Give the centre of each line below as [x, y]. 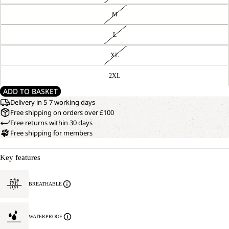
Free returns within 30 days [51, 123]
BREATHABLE [45, 184]
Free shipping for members [51, 133]
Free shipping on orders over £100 [62, 112]
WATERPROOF [45, 216]
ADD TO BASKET [30, 91]
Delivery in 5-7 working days [53, 102]
